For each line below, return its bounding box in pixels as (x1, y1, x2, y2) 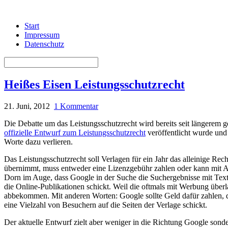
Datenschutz (24, 40, 64, 48)
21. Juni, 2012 (4, 101, 50, 110)
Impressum (24, 31, 60, 39)
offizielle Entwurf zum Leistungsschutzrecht (4, 128, 146, 137)
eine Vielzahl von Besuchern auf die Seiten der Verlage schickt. (4, 200, 207, 209)
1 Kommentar (54, 101, 98, 110)
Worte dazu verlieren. (4, 137, 73, 146)
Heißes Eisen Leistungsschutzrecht (4, 77, 185, 91)
